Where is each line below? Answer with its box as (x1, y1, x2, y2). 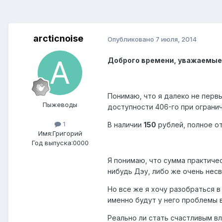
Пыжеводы (43, 101, 77, 109)
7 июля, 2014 (156, 35, 197, 43)
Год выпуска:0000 (31, 139, 89, 147)
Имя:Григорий (38, 129, 82, 138)
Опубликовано (108, 35, 156, 43)
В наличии (108, 120, 144, 129)
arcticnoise (33, 33, 83, 44)
